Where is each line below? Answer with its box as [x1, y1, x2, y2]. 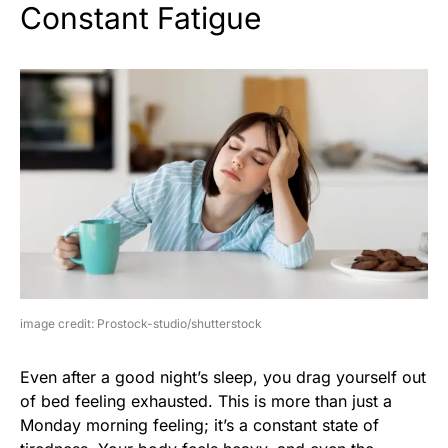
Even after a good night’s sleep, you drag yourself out [20, 366, 426, 387]
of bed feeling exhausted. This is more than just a [20, 390, 392, 411]
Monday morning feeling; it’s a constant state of [20, 414, 379, 435]
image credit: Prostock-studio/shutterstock [20, 315, 262, 331]
